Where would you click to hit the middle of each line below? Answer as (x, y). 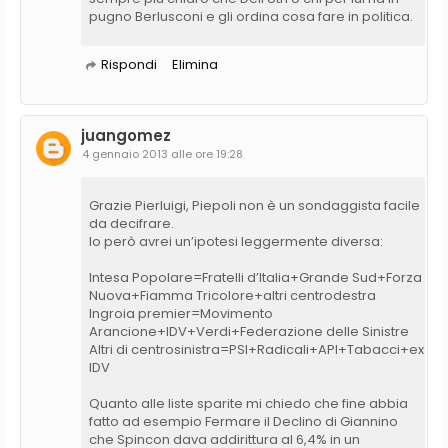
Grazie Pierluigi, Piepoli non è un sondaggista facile (254, 205)
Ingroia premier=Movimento (181, 313)
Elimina (195, 64)
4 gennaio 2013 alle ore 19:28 (162, 153)
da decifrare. (131, 223)
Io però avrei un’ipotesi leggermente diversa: (236, 241)
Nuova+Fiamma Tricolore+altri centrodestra (232, 295)
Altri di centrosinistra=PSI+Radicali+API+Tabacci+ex (256, 349)
